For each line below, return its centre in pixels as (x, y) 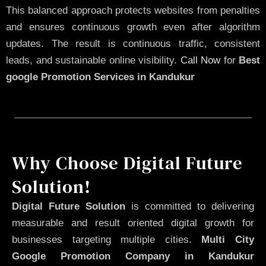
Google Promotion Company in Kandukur (133, 256)
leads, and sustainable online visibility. (93, 61)
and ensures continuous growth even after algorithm (133, 27)
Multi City (228, 239)
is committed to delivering (190, 206)
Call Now (200, 61)
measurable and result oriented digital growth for (133, 223)
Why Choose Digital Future (127, 162)
